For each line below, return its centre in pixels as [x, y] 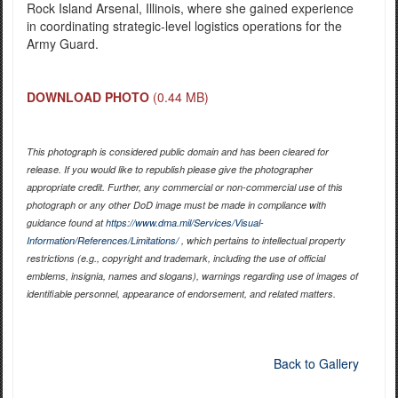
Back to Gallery [316, 364]
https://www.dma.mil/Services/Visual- [184, 223]
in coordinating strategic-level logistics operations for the [184, 26]
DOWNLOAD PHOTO [88, 97]
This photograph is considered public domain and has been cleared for [177, 152]
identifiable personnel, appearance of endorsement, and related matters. [181, 294]
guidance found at [66, 223]
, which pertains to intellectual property [262, 241]
